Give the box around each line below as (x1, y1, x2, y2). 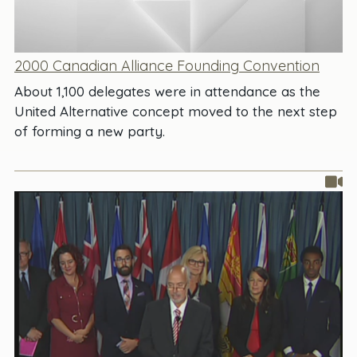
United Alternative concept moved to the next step (14, 102, 337, 120)
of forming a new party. (14, 122, 165, 139)
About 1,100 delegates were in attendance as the (14, 82, 320, 100)
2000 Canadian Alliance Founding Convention (14, 56, 320, 75)
